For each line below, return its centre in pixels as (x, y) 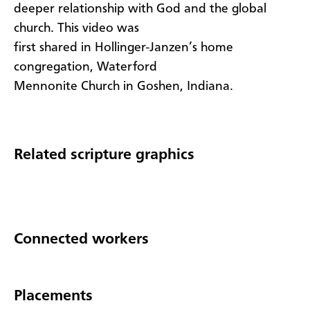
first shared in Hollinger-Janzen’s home (124, 47)
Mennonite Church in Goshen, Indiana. (124, 86)
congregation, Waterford (85, 67)
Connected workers (81, 240)
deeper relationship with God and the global (140, 9)
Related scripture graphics (104, 155)
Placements (53, 297)
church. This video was (76, 28)
